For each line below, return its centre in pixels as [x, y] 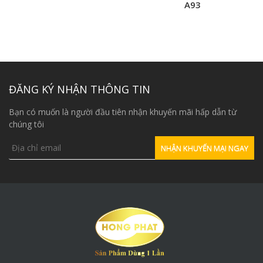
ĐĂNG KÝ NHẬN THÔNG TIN [80, 89]
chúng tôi [26, 124]
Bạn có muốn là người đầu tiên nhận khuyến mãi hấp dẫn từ [123, 112]
